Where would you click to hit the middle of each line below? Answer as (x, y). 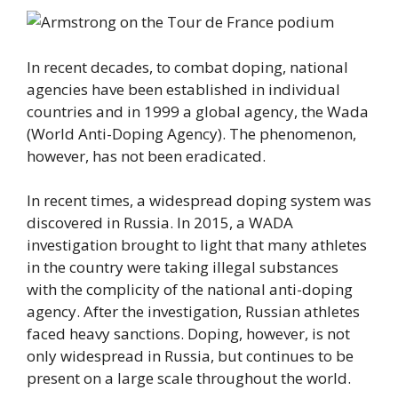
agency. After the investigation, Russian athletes (193, 311)
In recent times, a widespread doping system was (199, 200)
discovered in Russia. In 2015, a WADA (160, 223)
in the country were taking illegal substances (183, 267)
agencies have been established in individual (183, 89)
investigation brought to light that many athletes (197, 245)
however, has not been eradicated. (146, 155)
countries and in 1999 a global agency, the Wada (198, 111)
